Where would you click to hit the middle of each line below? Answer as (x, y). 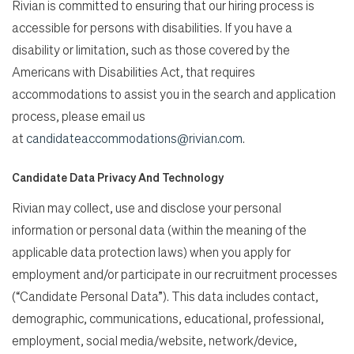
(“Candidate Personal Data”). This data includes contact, (165, 296)
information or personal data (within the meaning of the (159, 230)
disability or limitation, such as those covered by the (151, 50)
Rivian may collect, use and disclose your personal (147, 208)
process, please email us (79, 116)
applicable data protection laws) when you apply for (151, 252)
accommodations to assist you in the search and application (174, 94)
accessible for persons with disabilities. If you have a (152, 28)
